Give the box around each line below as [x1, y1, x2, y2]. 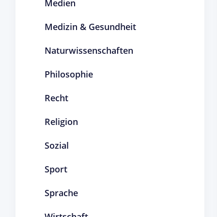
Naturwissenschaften [45, 45, 133, 56]
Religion [45, 116, 78, 127]
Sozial [45, 139, 69, 151]
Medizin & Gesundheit [45, 21, 136, 32]
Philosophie [45, 68, 93, 80]
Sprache [45, 187, 78, 199]
